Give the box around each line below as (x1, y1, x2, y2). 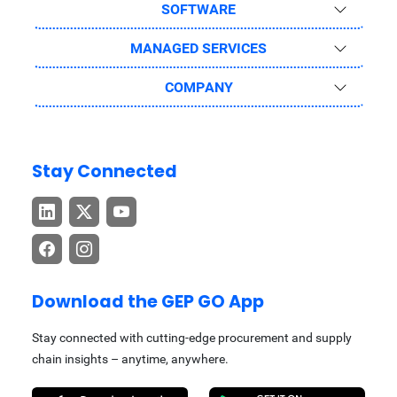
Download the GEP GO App (32, 290, 264, 314)
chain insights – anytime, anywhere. (32, 352, 229, 366)
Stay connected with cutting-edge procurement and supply (32, 331, 352, 345)
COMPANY (164, 79, 233, 96)
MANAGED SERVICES (130, 40, 267, 57)
